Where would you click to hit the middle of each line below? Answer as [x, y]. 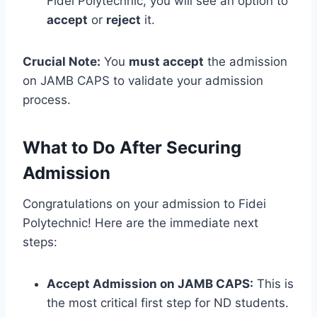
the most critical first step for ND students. [168, 302]
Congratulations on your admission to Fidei [144, 203]
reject [123, 19]
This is [273, 283]
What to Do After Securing [132, 147]
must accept [166, 61]
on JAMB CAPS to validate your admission [143, 80]
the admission [246, 61]
